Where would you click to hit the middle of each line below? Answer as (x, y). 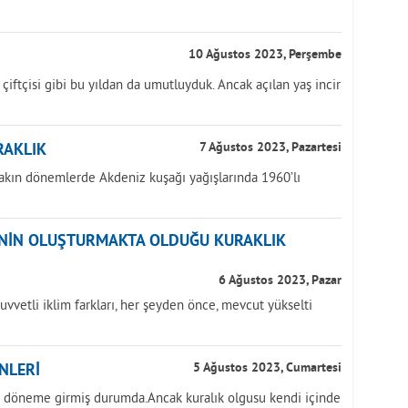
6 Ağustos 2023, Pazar (280, 281)
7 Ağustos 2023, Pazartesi (270, 148)
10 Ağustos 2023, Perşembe (265, 55)
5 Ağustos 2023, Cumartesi (267, 368)
